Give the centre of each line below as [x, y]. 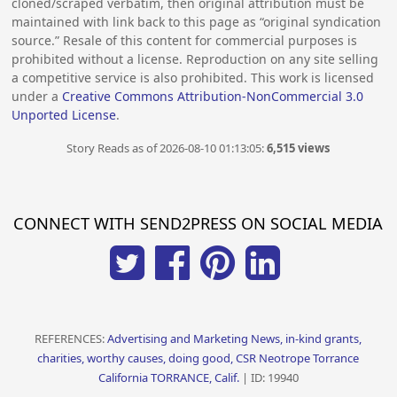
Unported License [64, 114]
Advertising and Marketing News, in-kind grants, [235, 338]
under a [37, 96]
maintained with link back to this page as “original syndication [197, 21]
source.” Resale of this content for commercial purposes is [185, 40]
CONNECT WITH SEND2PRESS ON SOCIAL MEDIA [198, 224]
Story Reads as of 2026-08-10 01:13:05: [167, 148]
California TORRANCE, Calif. [168, 377]
